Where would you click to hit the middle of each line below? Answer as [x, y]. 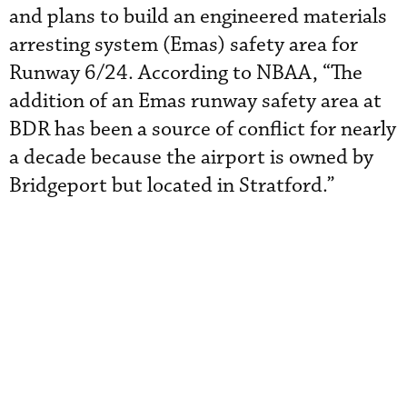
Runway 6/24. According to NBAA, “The [186, 73]
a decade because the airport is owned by [191, 158]
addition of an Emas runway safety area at [195, 101]
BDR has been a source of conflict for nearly [203, 129]
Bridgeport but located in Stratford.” [172, 186]
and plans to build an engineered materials [198, 17]
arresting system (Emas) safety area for [184, 45]
